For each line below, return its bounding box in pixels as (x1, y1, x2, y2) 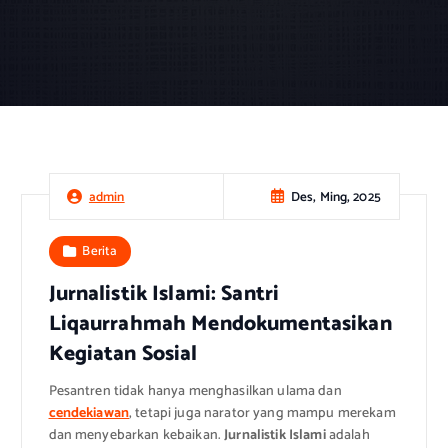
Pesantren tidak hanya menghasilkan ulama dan (48, 380, 342, 404)
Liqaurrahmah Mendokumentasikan (48, 307, 392, 342)
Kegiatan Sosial (48, 337, 198, 372)
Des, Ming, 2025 (290, 185, 381, 208)
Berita (82, 240, 118, 263)
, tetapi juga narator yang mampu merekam (129, 402, 396, 426)
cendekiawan (48, 402, 130, 426)
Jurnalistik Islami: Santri (48, 277, 280, 312)
